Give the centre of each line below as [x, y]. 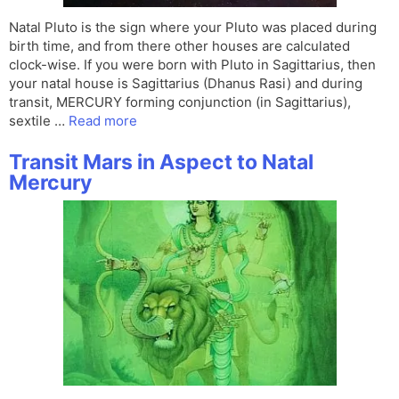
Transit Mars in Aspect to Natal [161, 163]
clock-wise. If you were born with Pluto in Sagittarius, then [192, 65]
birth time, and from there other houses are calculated [179, 46]
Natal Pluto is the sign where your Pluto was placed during [193, 28]
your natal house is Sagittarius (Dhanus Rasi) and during [186, 84]
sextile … [39, 121]
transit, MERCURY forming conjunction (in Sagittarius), [180, 102]
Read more [103, 121]
